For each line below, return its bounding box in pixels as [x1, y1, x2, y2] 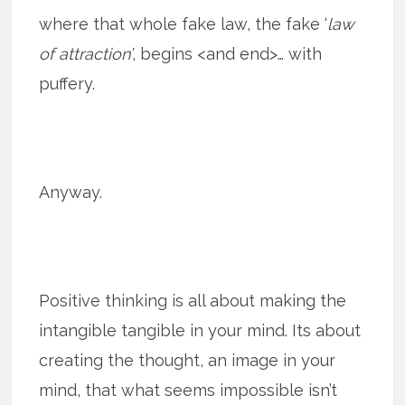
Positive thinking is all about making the [39, 290, 347, 310]
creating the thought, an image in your [39, 350, 336, 370]
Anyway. [39, 182, 103, 202]
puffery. [39, 73, 96, 93]
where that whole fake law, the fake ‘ [39, 14, 328, 33]
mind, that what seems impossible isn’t [39, 380, 338, 400]
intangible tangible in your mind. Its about [39, 320, 362, 340]
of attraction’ [39, 43, 133, 63]
